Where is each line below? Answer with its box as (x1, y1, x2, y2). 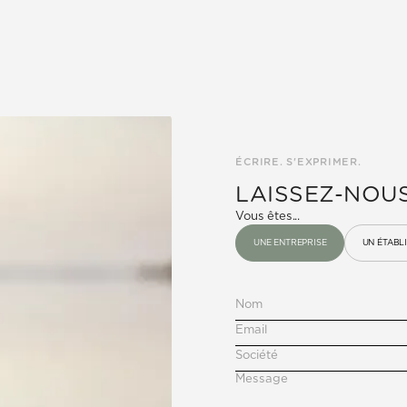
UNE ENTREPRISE (253, 238, 327, 247)
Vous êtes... (235, 210, 301, 223)
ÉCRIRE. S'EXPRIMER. (235, 156, 362, 167)
